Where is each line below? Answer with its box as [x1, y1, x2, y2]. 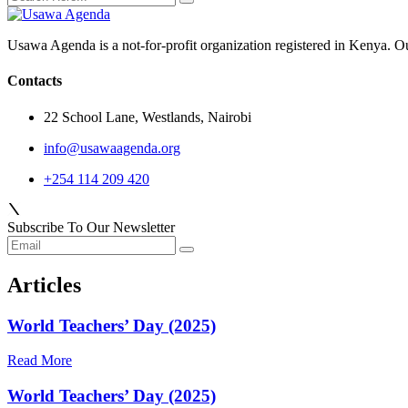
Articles [7, 272, 81, 297]
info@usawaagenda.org [44, 139, 180, 156]
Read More [7, 352, 72, 369]
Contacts [7, 73, 62, 89]
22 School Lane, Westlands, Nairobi [44, 108, 251, 125]
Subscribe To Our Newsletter [7, 219, 175, 235]
